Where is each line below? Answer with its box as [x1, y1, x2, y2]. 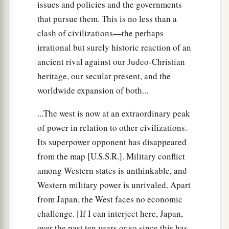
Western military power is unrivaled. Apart [37, 178, 191, 191]
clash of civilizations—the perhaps [37, 27, 164, 39]
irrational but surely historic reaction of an [37, 41, 191, 53]
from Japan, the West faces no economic [37, 193, 182, 205]
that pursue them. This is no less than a [37, 12, 177, 25]
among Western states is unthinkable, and [37, 164, 187, 176]
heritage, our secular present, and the [37, 70, 171, 82]
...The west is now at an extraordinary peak [37, 107, 190, 119]
